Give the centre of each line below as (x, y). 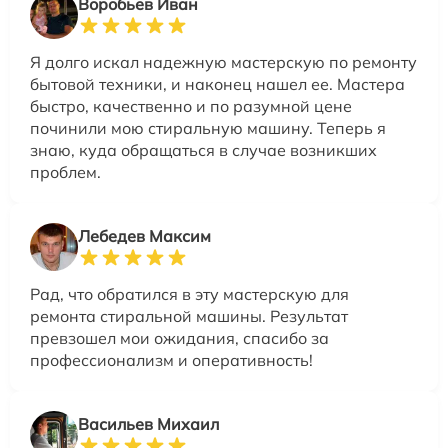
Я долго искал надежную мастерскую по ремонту (223, 62)
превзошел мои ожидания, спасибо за (179, 338)
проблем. (65, 172)
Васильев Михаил (148, 424)
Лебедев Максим (144, 236)
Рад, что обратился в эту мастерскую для (189, 294)
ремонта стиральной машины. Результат (189, 316)
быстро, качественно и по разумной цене (191, 106)
